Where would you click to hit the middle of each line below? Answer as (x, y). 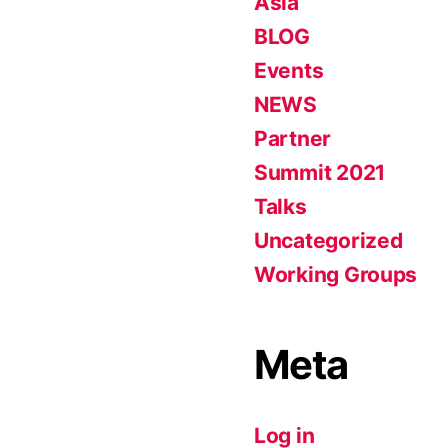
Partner (293, 138)
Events (289, 70)
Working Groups (336, 274)
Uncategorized (328, 240)
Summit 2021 (320, 172)
